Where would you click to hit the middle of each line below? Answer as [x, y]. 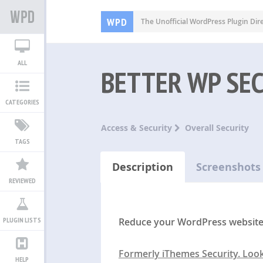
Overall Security [217, 127]
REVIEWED [22, 181]
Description [142, 167]
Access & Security [137, 127]
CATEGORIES [22, 102]
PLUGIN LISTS [22, 220]
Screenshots [228, 167]
